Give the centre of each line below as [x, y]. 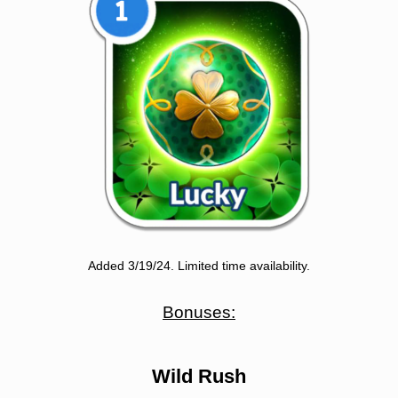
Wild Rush [199, 377]
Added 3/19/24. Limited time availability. [199, 265]
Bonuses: [199, 312]
